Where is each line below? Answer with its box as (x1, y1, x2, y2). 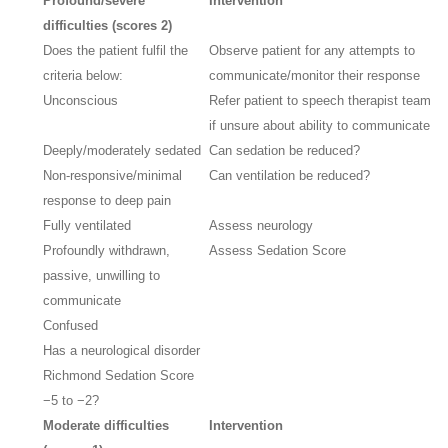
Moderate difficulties (43, 417, 170, 433)
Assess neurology (209, 217, 314, 233)
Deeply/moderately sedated (43, 142, 202, 158)
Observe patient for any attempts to (209, 42, 416, 58)
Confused (43, 317, 99, 333)
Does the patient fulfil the (43, 42, 189, 58)
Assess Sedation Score (209, 242, 347, 258)
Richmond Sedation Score (43, 367, 195, 383)
